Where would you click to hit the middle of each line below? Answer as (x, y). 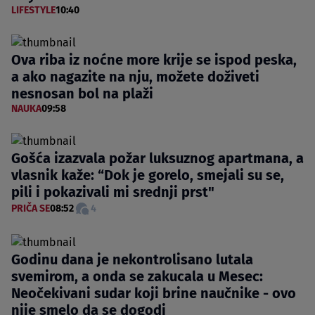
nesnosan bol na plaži (82, 94)
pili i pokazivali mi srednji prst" (113, 192)
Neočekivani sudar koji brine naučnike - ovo (154, 294)
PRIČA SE (31, 209)
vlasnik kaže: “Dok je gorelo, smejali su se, (148, 175)
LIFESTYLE (33, 11)
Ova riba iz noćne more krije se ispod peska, (154, 60)
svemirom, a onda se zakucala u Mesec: (137, 277)
